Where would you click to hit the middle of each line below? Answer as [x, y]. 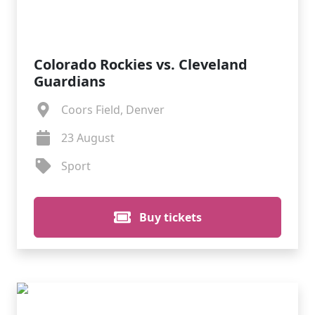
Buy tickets [169, 217]
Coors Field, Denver [112, 110]
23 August [88, 138]
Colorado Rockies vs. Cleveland [141, 64]
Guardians [70, 81]
